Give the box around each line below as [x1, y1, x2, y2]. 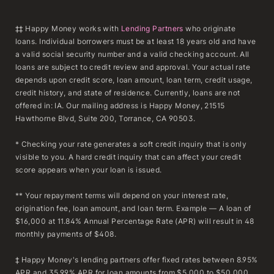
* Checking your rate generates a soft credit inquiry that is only [15, 139, 247, 149]
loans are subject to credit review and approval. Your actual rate [15, 62, 251, 72]
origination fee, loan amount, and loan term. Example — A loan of [15, 203, 251, 213]
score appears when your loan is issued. [15, 165, 162, 174]
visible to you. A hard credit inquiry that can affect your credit [15, 152, 242, 161]
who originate [183, 23, 236, 33]
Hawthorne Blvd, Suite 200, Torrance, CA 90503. [15, 113, 196, 123]
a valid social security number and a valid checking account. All [15, 49, 250, 59]
